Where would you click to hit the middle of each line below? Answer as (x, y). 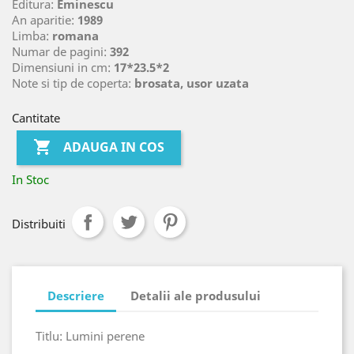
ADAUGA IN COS (114, 147)
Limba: (32, 35)
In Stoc (30, 179)
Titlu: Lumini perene (90, 335)
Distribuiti (39, 223)
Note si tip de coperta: (73, 83)
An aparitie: (45, 19)
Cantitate (36, 117)
